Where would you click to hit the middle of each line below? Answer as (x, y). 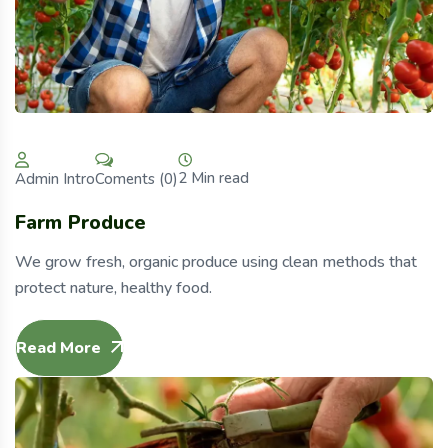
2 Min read (213, 178)
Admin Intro (55, 179)
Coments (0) (136, 178)
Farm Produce (80, 223)
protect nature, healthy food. (113, 288)
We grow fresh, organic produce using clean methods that (216, 262)
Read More (58, 348)
